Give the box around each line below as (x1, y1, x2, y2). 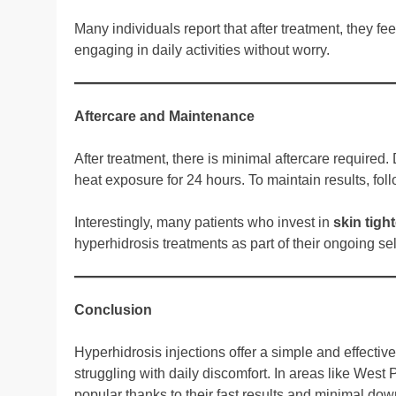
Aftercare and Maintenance (74, 108, 255, 124)
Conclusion (74, 301, 152, 317)
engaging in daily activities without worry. (74, 42, 330, 57)
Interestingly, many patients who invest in (74, 214, 333, 230)
